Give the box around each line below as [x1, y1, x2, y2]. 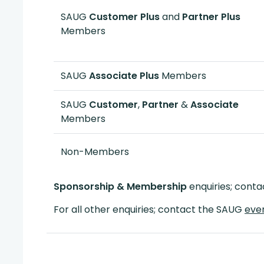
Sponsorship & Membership [54, 180, 187, 193]
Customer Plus [89, 10, 160, 24]
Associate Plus [89, 69, 159, 82]
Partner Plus [182, 10, 240, 24]
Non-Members [61, 145, 129, 159]
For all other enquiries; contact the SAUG [54, 203, 245, 216]
